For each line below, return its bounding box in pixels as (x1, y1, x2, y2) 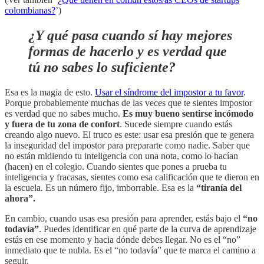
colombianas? (5, 5, 55, 16)
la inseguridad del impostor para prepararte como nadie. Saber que (5, 140, 250, 150)
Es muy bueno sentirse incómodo (123, 108, 253, 118)
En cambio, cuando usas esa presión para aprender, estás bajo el (5, 213, 243, 223)
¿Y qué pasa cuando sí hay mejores (28, 27, 232, 43)
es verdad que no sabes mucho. (5, 108, 123, 118)
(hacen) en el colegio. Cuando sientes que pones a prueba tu (5, 161, 227, 171)
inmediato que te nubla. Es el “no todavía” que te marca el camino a (5, 245, 256, 255)
